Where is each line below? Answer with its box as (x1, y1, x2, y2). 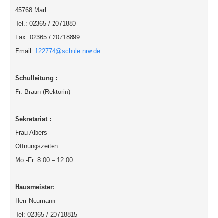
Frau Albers (15, 129, 47, 136)
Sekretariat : (15, 115, 55, 123)
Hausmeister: (15, 183, 56, 191)
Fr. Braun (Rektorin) (15, 88, 70, 95)
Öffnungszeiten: (15, 143, 60, 150)
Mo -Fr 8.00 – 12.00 (15, 156, 73, 163)
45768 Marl (15, 6, 46, 14)
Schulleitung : (15, 74, 57, 82)
